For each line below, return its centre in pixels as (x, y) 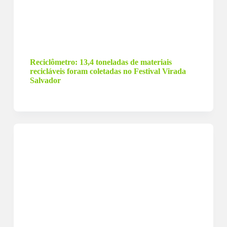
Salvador (45, 80)
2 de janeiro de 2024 (72, 45)
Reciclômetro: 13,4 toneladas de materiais (101, 62)
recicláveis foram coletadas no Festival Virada (108, 71)
